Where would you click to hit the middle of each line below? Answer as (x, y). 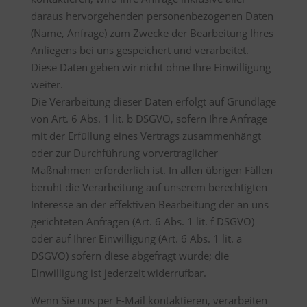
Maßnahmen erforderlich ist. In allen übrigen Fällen (151, 170)
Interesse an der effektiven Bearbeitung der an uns (149, 204)
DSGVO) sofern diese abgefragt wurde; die (130, 256)
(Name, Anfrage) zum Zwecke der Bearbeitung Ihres (152, 33)
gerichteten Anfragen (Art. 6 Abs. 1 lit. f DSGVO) (142, 221)
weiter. (47, 84)
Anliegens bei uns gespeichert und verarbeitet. (139, 50)
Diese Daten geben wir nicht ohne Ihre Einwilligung (150, 67)
